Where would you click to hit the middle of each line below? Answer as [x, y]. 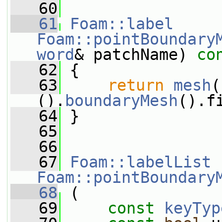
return [136, 85]
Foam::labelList [140, 162]
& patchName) [131, 55]
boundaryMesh [121, 101]
